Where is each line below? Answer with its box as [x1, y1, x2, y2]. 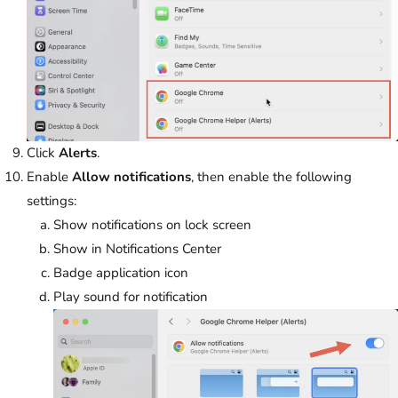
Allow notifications [72, 167, 191, 186]
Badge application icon [53, 263, 188, 282]
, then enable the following [191, 167, 352, 186]
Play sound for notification [53, 287, 208, 306]
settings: [27, 191, 76, 210]
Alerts [59, 143, 97, 162]
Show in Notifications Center [53, 239, 221, 258]
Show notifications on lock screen [53, 215, 251, 234]
